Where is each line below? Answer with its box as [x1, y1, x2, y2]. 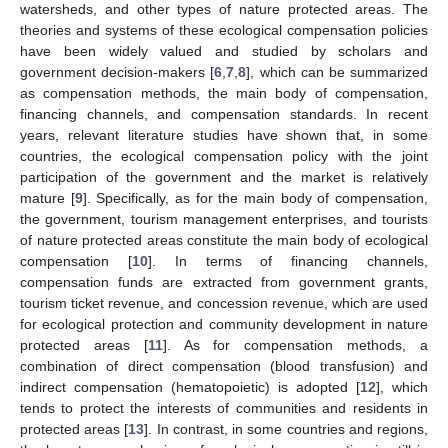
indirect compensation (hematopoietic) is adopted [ [20, 378, 360, 395]
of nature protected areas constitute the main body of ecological [20, 231, 428, 248]
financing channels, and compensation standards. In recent [20, 105, 428, 122]
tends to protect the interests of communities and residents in [20, 399, 428, 416]
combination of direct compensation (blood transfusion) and [20, 357, 428, 374]
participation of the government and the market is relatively [20, 168, 428, 185]
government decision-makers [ [20, 63, 215, 80]
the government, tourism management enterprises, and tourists [20, 210, 428, 227]
